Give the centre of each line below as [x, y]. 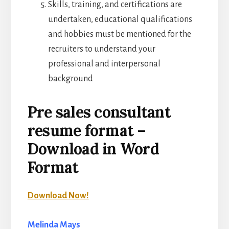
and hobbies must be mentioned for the [119, 35]
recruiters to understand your [101, 49]
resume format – [87, 131]
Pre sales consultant [99, 112]
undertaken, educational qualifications [120, 20]
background [70, 79]
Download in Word [93, 149]
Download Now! [58, 196]
